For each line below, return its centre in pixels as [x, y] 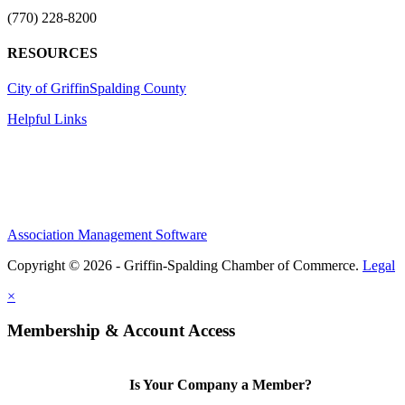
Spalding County [138, 89]
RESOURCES [52, 52]
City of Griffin [48, 89]
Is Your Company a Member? [220, 385]
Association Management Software [107, 234]
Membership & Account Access [121, 331]
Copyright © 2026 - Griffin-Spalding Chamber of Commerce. [185, 265]
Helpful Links [47, 119]
